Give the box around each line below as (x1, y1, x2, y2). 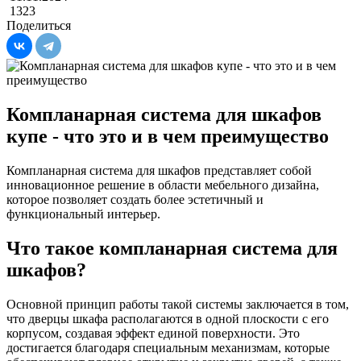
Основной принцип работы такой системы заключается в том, (6, 297, 349, 311)
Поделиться (6, 19, 71, 32)
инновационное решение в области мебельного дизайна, (6, 177, 319, 192)
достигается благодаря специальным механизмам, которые (6, 340, 330, 355)
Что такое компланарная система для (6, 237, 338, 259)
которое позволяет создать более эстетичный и (6, 192, 263, 206)
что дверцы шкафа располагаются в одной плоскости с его (6, 311, 329, 326)
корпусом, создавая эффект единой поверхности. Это (6, 326, 300, 340)
